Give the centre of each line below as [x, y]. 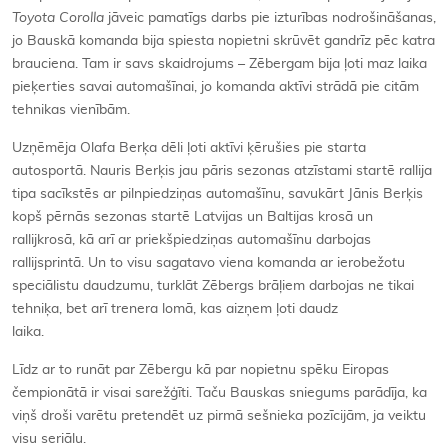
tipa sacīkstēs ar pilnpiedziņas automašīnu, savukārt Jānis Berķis [217, 193]
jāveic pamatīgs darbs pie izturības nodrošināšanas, [270, 17]
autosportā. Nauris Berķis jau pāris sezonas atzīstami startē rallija [222, 170]
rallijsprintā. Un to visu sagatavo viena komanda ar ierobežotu [208, 262]
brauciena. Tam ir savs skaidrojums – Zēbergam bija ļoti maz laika [219, 63]
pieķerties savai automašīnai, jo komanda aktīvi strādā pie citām [215, 86]
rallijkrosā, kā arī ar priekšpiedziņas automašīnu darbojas [191, 239]
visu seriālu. [49, 438]
